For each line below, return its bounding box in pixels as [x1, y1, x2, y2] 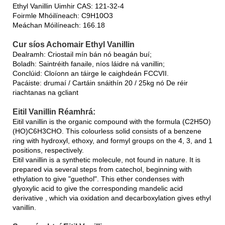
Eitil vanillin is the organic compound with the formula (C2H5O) [13, 117, 211, 126]
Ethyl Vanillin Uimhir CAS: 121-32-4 [13, 2, 124, 10]
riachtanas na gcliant [13, 88, 78, 96]
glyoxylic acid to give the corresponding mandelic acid [13, 184, 183, 192]
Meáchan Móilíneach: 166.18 [13, 21, 105, 29]
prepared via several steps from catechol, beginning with [13, 165, 192, 173]
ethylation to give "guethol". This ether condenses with [13, 174, 184, 183]
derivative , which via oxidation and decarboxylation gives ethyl [13, 193, 211, 202]
